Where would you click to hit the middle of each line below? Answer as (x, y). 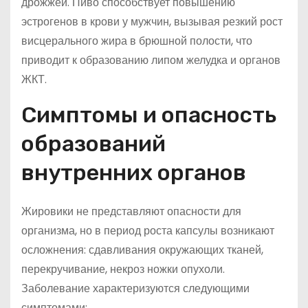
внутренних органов (134, 173)
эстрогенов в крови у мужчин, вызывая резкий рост (152, 22)
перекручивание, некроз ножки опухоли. (123, 269)
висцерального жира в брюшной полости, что (137, 41)
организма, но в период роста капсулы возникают (148, 231)
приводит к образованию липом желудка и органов (151, 60)
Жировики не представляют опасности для (131, 211)
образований (93, 144)
